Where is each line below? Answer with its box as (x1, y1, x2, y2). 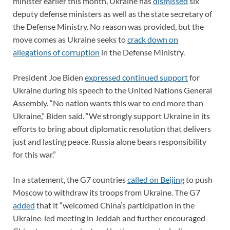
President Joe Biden (13, 72, 85, 82)
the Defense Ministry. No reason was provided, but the (13, 21, 204, 31)
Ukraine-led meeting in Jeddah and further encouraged (13, 213, 205, 223)
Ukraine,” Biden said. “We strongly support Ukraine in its (13, 110, 210, 121)
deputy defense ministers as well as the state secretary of (13, 8, 212, 18)
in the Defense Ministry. (100, 47, 185, 57)
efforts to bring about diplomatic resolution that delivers (13, 123, 211, 133)
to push (184, 174, 213, 184)
